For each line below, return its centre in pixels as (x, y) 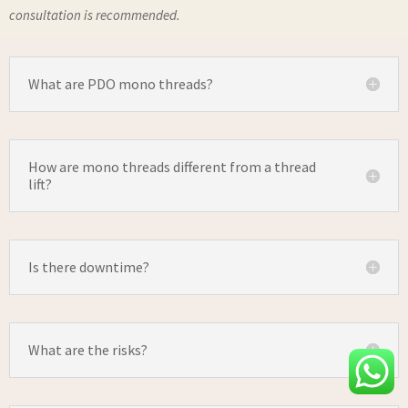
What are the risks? (88, 349)
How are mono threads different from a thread (172, 166)
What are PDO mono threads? (121, 83)
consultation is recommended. (95, 15)
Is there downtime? (89, 266)
